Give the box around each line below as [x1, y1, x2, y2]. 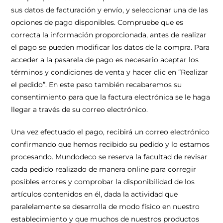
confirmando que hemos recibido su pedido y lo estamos [11, 140, 210, 149]
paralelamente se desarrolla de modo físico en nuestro [11, 202, 200, 211]
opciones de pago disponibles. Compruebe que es [11, 18, 184, 27]
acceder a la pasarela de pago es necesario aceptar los [11, 55, 199, 64]
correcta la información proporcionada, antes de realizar [11, 30, 207, 39]
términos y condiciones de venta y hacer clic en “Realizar [11, 68, 209, 77]
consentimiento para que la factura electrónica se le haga [11, 93, 211, 102]
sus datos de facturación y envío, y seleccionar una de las [11, 5, 209, 14]
